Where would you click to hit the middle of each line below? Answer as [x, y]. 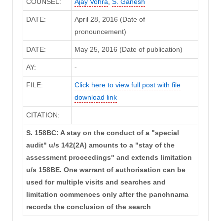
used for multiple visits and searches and [96, 182]
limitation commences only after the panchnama [107, 195]
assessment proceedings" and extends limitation [109, 158]
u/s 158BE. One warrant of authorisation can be [106, 170]
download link [95, 97]
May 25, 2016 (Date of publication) [128, 50]
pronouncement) [100, 32]
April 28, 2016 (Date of [110, 19]
